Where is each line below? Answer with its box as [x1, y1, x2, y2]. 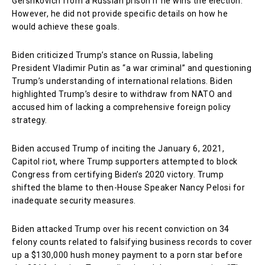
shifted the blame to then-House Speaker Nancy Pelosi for [12, 182, 245, 192]
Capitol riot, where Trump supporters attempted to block [12, 156, 238, 166]
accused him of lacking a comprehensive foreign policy [12, 102, 231, 112]
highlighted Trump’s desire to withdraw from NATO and [12, 89, 232, 99]
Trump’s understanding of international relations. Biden [12, 76, 233, 86]
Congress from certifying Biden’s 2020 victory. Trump [12, 169, 224, 179]
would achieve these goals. [12, 21, 119, 31]
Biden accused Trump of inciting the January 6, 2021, [12, 143, 224, 153]
